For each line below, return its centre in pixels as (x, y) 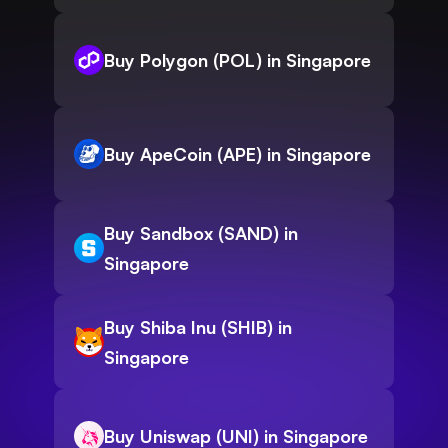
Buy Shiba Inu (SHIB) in (198, 327)
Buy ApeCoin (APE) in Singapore (237, 154)
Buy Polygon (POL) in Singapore (237, 60)
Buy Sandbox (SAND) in (201, 233)
